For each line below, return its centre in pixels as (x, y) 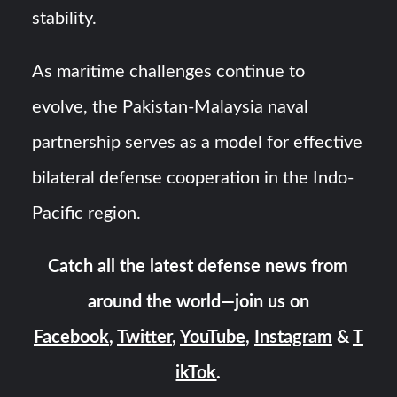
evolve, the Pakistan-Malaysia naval (171, 108)
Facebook (71, 338)
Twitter (144, 338)
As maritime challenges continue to (169, 72)
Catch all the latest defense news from (198, 267)
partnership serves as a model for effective (198, 143)
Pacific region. (87, 214)
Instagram (293, 338)
